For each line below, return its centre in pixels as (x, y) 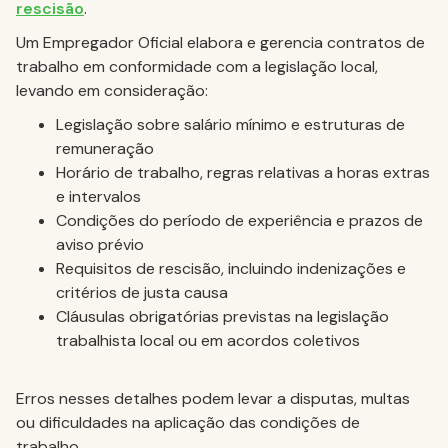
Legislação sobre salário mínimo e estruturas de (230, 124)
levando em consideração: (112, 90)
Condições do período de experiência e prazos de (239, 220)
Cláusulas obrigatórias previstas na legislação (222, 316)
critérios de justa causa (142, 292)
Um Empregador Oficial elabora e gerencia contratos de (220, 42)
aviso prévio (100, 244)
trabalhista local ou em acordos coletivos (208, 340)
